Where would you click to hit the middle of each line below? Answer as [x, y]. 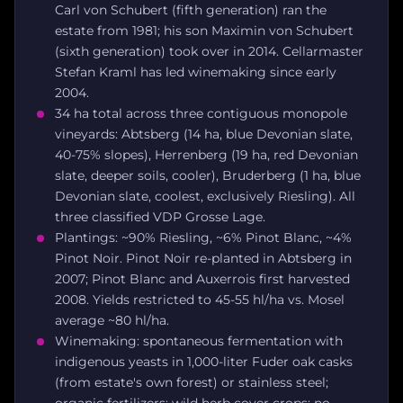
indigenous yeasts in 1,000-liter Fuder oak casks [204, 361]
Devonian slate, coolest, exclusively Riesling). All [205, 196]
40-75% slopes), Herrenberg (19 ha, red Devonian [206, 154]
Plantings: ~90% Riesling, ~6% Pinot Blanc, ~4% [203, 237]
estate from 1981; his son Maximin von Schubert [204, 30]
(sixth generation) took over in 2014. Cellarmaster [209, 51]
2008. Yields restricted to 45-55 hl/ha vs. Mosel [200, 299]
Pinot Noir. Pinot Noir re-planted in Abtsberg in [203, 258]
